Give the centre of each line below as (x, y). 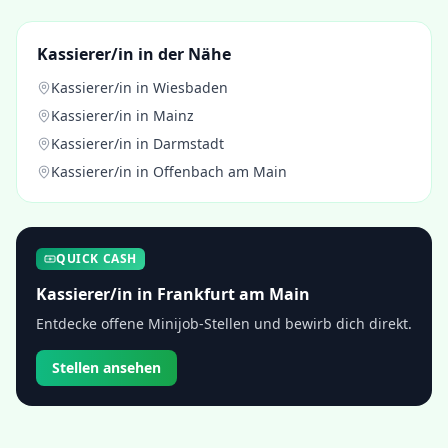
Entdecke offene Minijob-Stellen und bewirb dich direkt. (224, 323)
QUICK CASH (96, 258)
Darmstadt (188, 143)
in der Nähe (182, 54)
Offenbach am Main (220, 171)
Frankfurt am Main (233, 294)
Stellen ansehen (106, 367)
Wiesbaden (190, 87)
